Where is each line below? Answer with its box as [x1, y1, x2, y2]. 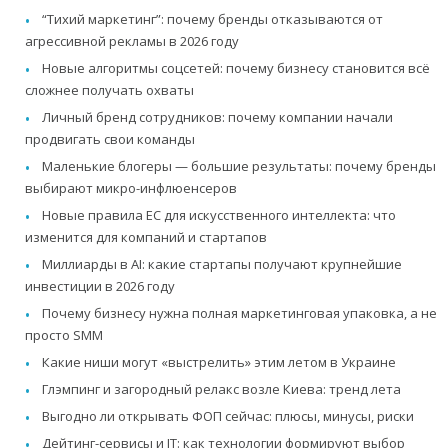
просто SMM [25, 325, 103, 344]
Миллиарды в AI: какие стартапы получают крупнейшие [42, 254, 402, 273]
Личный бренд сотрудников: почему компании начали [42, 107, 393, 126]
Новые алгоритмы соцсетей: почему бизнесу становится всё [42, 58, 430, 77]
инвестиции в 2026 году [25, 276, 175, 295]
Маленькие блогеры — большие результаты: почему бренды [42, 156, 436, 175]
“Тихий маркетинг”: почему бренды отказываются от [42, 9, 383, 28]
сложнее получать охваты [25, 80, 194, 99]
